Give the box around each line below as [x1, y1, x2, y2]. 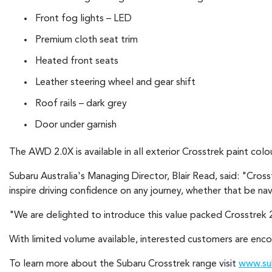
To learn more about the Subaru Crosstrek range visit [9, 259, 239, 270]
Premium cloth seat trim [35, 35, 138, 45]
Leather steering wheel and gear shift [35, 77, 195, 87]
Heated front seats [35, 56, 118, 66]
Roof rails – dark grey [35, 98, 127, 109]
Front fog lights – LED [35, 13, 132, 24]
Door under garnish [35, 120, 117, 130]
